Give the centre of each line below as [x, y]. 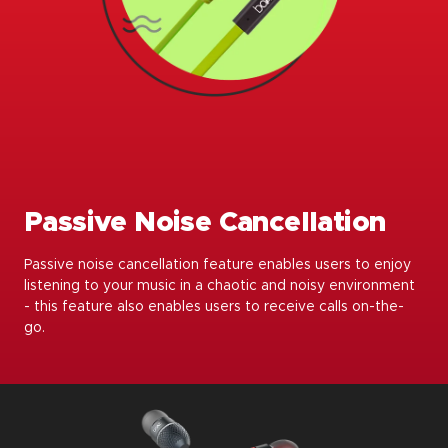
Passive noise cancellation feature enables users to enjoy [217, 264]
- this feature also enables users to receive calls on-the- [214, 306]
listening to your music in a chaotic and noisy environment [219, 285]
